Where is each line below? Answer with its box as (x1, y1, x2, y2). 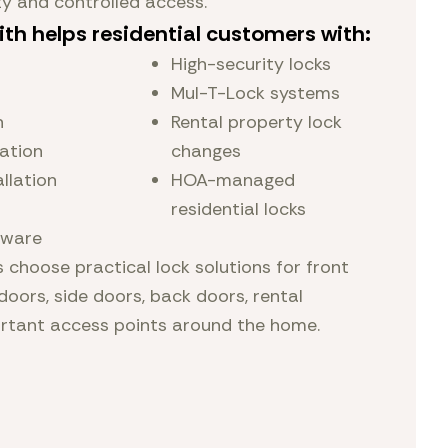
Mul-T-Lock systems (171, 81, 341, 105)
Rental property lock (171, 110, 342, 134)
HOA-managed (171, 168, 295, 192)
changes (171, 139, 241, 163)
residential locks (171, 197, 306, 221)
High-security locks (171, 52, 331, 76)
